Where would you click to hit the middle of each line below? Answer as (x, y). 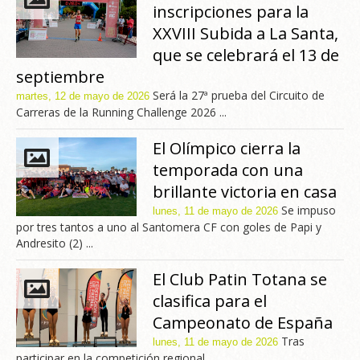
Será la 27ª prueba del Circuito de (237, 96)
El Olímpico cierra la (227, 149)
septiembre (60, 77)
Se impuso (307, 211)
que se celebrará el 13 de (246, 55)
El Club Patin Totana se (240, 280)
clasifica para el (210, 301)
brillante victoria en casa (245, 192)
